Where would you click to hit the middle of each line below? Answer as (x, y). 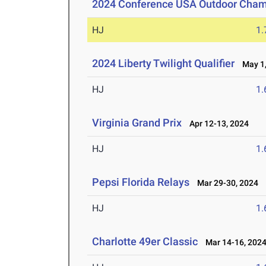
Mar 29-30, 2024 (225, 183)
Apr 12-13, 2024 (217, 124)
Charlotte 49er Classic (145, 242)
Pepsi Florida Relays (141, 182)
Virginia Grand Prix (137, 123)
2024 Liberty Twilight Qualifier (164, 64)
